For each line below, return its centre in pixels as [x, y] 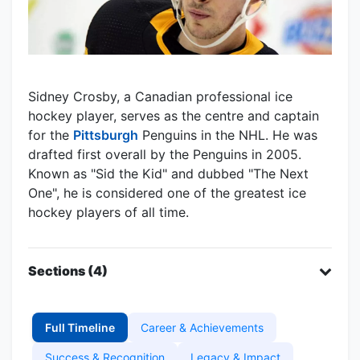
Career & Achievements [202, 327]
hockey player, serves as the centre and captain [174, 115]
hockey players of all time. [108, 212]
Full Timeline [80, 327]
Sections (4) [68, 270]
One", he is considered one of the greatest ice [167, 192]
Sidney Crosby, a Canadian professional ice [160, 96]
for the [51, 135]
